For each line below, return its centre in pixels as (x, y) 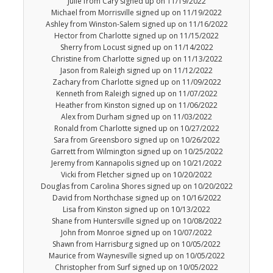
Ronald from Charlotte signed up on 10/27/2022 (136, 129)
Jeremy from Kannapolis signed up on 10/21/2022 (136, 163)
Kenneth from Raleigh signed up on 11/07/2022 (136, 94)
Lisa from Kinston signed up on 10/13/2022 (136, 210)
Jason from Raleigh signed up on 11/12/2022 (136, 71)
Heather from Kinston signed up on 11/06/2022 (136, 105)
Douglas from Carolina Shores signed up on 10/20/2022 (136, 186)
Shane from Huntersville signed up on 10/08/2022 (136, 221)
